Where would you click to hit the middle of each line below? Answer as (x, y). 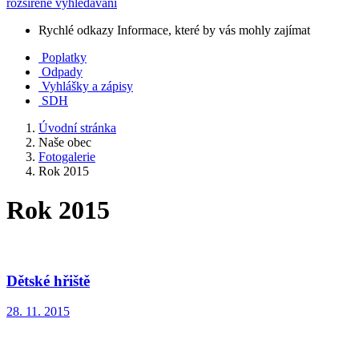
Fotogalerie (67, 157)
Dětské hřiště (48, 280)
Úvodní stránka (77, 128)
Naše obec (65, 142)
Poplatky (64, 57)
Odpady (62, 72)
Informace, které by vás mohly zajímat (214, 30)
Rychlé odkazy (76, 30)
